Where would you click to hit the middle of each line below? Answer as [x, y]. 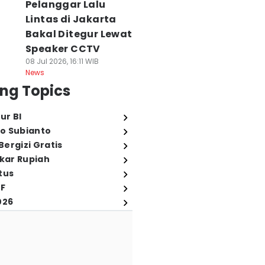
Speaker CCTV [63, 49]
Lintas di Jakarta [71, 19]
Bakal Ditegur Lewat [79, 34]
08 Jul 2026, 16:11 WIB [62, 61]
